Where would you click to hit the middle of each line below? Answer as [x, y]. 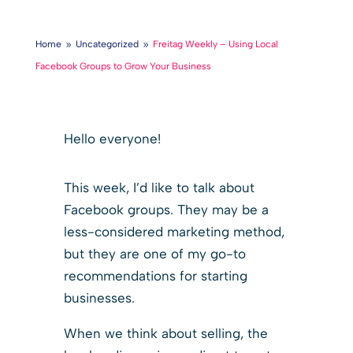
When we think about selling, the [165, 333]
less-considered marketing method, [174, 231]
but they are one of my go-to [154, 253]
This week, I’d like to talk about [159, 187]
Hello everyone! [112, 138]
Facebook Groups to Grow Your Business [123, 66]
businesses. [99, 297]
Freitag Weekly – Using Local [215, 44]
